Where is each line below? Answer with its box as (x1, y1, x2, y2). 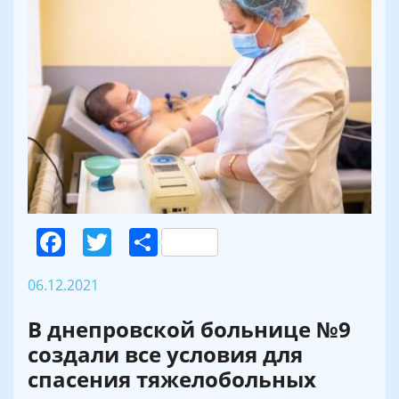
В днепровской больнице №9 (28, 314, 351, 345)
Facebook (65, 223, 192, 262)
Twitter (111, 223, 204, 262)
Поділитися (158, 223, 313, 262)
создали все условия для (28, 339, 303, 370)
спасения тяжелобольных (28, 364, 316, 395)
